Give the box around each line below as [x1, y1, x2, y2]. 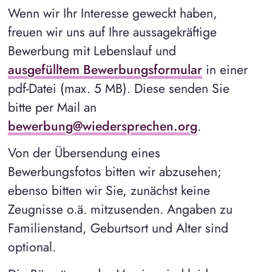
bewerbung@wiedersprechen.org [7, 116, 197, 135]
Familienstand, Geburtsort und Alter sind [7, 219, 228, 238]
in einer [202, 59, 248, 79]
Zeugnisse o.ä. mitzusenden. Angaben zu [7, 200, 233, 219]
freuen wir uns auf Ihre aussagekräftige [7, 22, 217, 41]
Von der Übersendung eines [7, 143, 160, 163]
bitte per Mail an [7, 97, 97, 117]
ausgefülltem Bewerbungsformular [7, 59, 202, 79]
